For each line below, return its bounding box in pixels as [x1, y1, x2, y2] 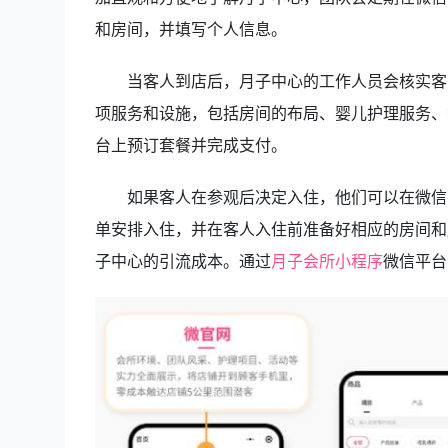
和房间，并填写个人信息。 [94, 18, 287, 40]
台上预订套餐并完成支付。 [94, 134, 287, 156]
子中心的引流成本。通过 [94, 250, 271, 272]
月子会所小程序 [270, 250, 383, 272]
